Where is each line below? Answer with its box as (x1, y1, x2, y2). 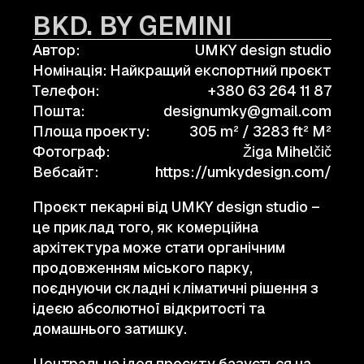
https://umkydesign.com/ (155, 162, 331, 181)
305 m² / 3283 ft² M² (189, 122, 331, 141)
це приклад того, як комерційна (32, 218, 258, 236)
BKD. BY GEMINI (32, 9, 232, 42)
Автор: (32, 41, 80, 59)
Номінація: (32, 61, 107, 80)
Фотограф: (32, 142, 110, 161)
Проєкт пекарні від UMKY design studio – (32, 197, 320, 216)
